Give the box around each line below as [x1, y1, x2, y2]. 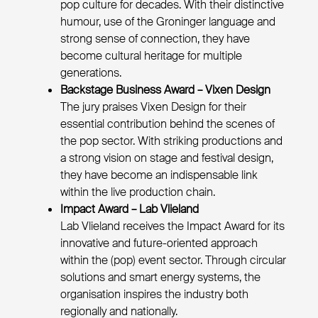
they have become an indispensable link [60, 168, 258, 182]
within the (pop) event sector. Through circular [60, 253, 286, 268]
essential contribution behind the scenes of [60, 116, 275, 131]
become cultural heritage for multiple [60, 48, 242, 63]
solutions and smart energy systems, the [60, 270, 261, 285]
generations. [60, 65, 121, 80]
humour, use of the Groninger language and [60, 14, 275, 29]
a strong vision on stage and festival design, [60, 150, 273, 165]
